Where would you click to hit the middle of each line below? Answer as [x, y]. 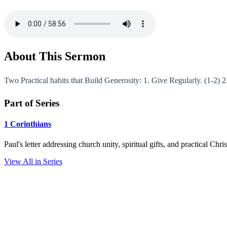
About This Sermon [55, 56]
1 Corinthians [28, 124]
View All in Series [33, 161]
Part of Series [32, 103]
